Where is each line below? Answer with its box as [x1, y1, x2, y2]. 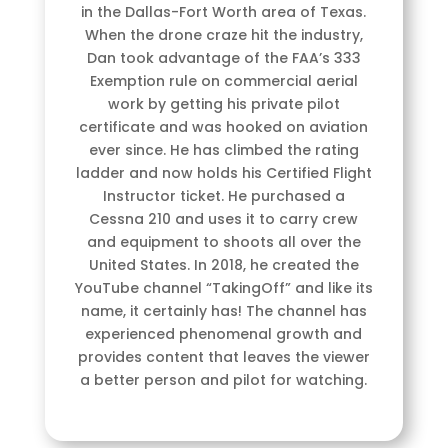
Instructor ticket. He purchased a [102, 185, 345, 206]
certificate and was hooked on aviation [79, 116, 369, 137]
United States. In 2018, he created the [88, 254, 359, 275]
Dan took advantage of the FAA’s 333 [86, 47, 361, 68]
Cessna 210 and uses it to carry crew [89, 208, 359, 229]
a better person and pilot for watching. [80, 369, 368, 390]
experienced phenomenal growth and [85, 323, 363, 344]
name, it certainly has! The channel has [80, 300, 367, 321]
